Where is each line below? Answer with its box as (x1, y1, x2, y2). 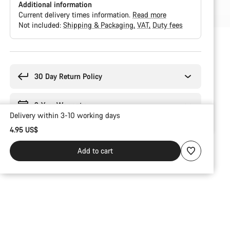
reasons (9, 61, 34, 71)
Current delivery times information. (18, 10, 132, 20)
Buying (9, 51, 32, 61)
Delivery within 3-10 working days (9, 110, 120, 121)
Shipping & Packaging (63, 20, 136, 30)
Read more (132, 10, 166, 20)
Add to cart (77, 146, 113, 156)
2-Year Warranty (34, 100, 86, 110)
